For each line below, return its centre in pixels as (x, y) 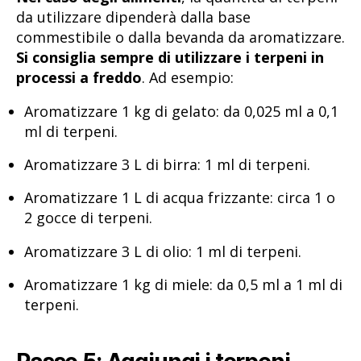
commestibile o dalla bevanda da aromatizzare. (180, 37)
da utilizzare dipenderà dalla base (133, 17)
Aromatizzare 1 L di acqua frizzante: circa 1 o (180, 198)
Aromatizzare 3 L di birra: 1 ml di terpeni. (167, 165)
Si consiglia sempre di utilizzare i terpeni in (170, 58)
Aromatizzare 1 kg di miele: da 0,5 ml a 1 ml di (183, 285)
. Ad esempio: (188, 78)
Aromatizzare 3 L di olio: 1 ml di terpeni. (163, 251)
